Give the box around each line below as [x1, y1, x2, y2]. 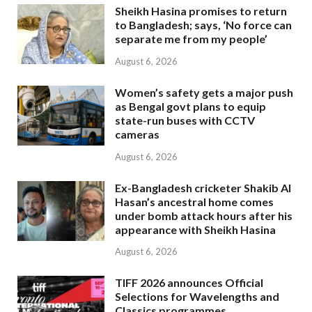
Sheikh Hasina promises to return [115, 4, 287, 18]
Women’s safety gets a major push [115, 85, 293, 99]
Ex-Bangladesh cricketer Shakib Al [115, 180, 291, 194]
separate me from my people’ [115, 32, 267, 46]
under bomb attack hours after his [115, 208, 292, 222]
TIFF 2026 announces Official [115, 276, 263, 290]
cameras [115, 127, 159, 141]
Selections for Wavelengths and [115, 290, 279, 304]
